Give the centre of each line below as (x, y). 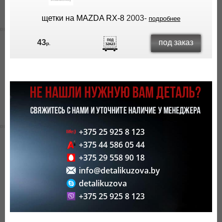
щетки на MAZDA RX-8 (83, 18)
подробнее (165, 19)
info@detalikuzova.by (119, 171)
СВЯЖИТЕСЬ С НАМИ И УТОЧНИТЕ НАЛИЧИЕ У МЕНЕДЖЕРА (115, 111)
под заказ (176, 42)
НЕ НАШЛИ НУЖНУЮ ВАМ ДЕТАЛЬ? (115, 94)
